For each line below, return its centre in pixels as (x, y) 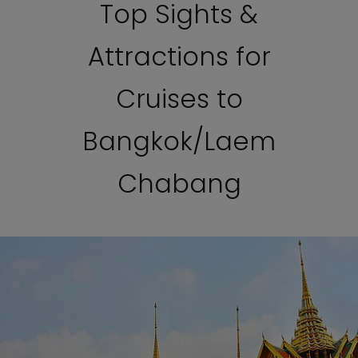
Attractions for (179, 56)
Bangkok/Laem (179, 141)
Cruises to (179, 99)
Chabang (179, 183)
